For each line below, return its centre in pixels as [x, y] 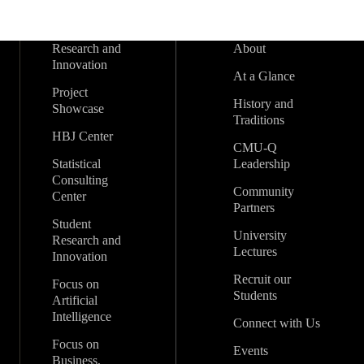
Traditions [258, 120]
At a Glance [264, 76]
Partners [253, 208]
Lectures [255, 251]
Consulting [80, 180]
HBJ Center [83, 136]
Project [70, 92]
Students [255, 295]
